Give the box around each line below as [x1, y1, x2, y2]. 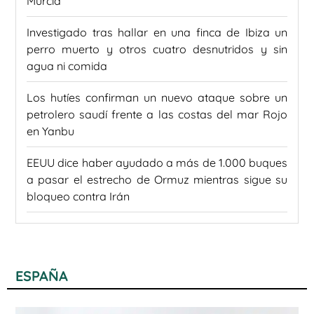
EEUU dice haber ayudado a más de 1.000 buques [27, 155, 287, 170]
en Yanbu [27, 123, 74, 138]
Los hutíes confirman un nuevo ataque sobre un [27, 90, 287, 104]
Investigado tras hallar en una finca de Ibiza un [27, 25, 287, 39]
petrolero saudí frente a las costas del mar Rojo [27, 107, 287, 121]
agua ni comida [27, 58, 107, 73]
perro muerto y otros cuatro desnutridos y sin [27, 41, 287, 56]
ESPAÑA [15, 266, 68, 285]
